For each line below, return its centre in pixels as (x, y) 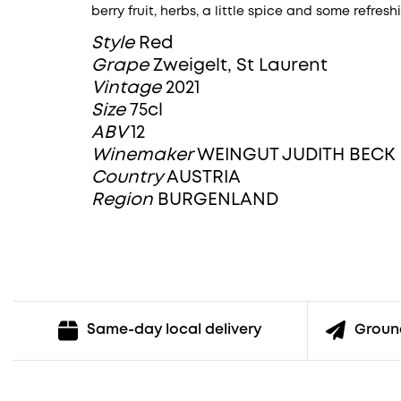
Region (124, 200)
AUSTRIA (204, 177)
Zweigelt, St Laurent (240, 65)
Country (129, 177)
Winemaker (144, 155)
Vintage (128, 88)
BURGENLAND (218, 200)
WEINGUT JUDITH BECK (296, 155)
